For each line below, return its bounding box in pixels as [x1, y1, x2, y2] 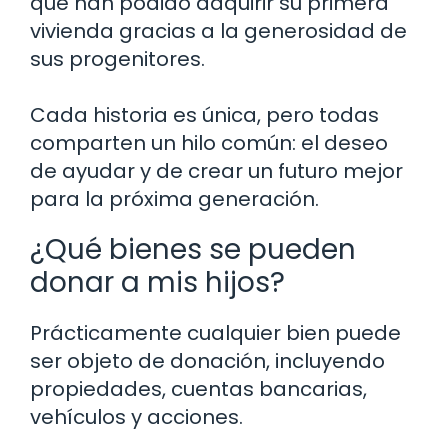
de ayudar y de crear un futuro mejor [30, 157, 403, 186]
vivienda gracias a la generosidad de [30, 17, 407, 46]
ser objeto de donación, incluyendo [30, 347, 385, 376]
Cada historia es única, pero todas [30, 101, 379, 130]
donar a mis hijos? [30, 263, 285, 303]
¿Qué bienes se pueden [30, 230, 356, 270]
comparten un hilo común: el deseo [30, 129, 388, 158]
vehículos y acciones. [30, 403, 243, 432]
